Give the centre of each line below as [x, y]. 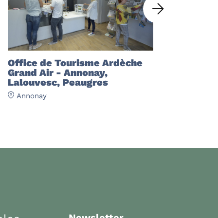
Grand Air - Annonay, [58, 73]
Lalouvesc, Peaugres [58, 82]
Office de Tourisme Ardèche [75, 63]
